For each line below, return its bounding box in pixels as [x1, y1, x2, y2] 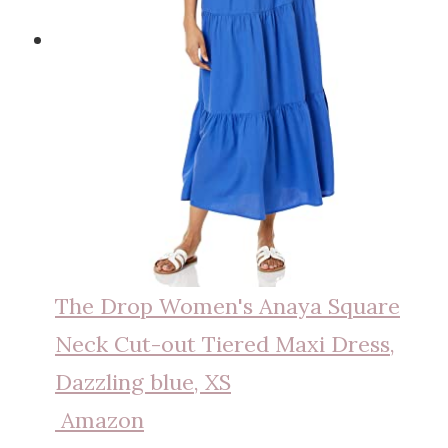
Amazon [211, 405, 294, 434]
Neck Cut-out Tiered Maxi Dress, [55, 329, 395, 358]
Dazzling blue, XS [55, 367, 231, 396]
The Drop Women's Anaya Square [55, 291, 400, 320]
